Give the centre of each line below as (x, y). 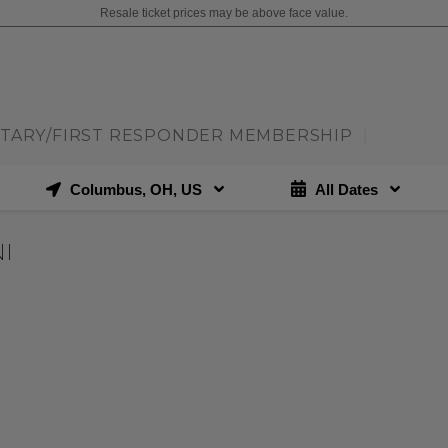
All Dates (346, 189)
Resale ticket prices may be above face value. (224, 13)
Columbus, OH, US (135, 189)
